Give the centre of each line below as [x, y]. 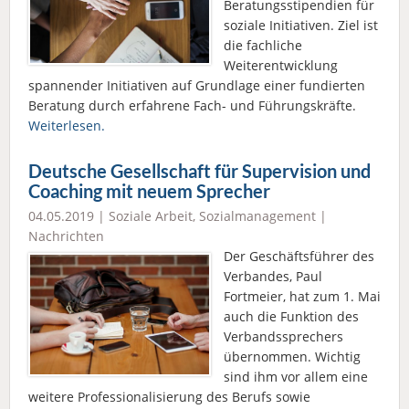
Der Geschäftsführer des [299, 256]
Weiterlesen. [67, 125]
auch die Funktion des [291, 316]
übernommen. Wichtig [292, 356]
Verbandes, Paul [273, 276]
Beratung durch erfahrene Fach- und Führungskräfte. [192, 105]
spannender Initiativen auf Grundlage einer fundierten [197, 85]
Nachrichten [66, 236]
